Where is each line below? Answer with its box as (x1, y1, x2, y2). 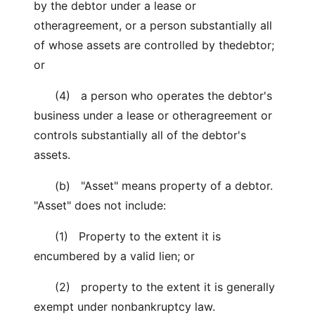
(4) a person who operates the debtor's (34, 89, 272, 103)
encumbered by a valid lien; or (34, 249, 195, 263)
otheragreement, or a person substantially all (34, 18, 272, 32)
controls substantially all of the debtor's (34, 128, 246, 142)
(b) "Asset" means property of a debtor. (34, 179, 273, 193)
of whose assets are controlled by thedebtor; (34, 38, 274, 52)
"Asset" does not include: (34, 198, 166, 212)
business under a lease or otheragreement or (34, 108, 272, 122)
